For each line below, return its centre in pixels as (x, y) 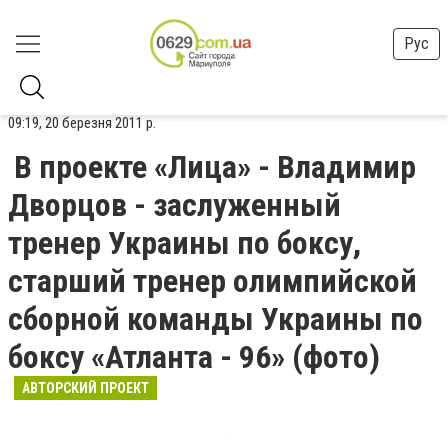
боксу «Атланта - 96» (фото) (194, 357)
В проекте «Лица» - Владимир (215, 167)
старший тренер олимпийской (212, 281)
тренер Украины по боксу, (184, 243)
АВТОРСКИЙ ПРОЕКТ (85, 388)
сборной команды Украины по (215, 319)
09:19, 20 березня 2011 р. (82, 123)
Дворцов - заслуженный (174, 205)
